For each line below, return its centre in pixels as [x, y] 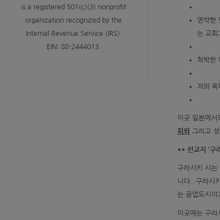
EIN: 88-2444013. [73, 47]
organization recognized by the [73, 20]
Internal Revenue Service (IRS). [73, 33]
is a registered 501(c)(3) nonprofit [73, 7]
